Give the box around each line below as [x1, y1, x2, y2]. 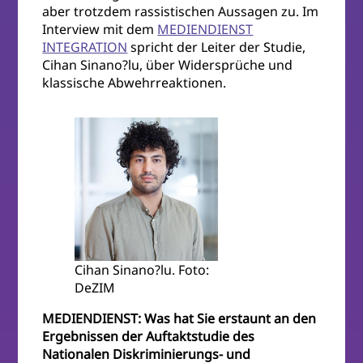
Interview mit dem [42, 20, 158, 39]
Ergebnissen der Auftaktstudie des [42, 327, 255, 346]
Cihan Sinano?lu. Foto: [75, 261, 210, 280]
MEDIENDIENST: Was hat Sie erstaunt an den [42, 310, 317, 328]
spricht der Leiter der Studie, [127, 38, 306, 57]
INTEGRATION [42, 38, 128, 57]
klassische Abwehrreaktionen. [42, 74, 227, 92]
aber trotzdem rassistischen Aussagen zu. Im [42, 2, 319, 21]
